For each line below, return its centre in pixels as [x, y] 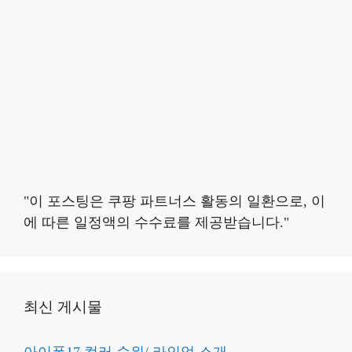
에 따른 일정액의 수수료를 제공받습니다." [156, 222]
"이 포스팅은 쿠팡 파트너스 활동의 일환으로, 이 [174, 201]
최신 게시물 [63, 306]
